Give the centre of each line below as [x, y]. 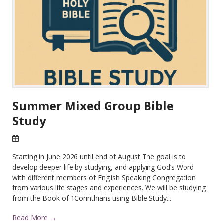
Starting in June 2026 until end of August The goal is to [99, 157]
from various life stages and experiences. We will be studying [109, 188]
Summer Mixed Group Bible [93, 105]
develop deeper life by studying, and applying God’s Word [103, 167]
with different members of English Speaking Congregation [104, 177]
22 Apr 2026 [39, 138]
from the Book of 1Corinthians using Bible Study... [92, 198]
